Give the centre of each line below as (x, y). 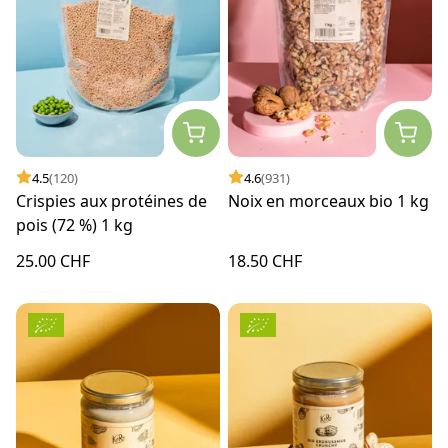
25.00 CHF (53, 260)
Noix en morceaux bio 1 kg (328, 200)
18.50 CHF (265, 260)
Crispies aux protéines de (111, 200)
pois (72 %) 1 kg (74, 224)
